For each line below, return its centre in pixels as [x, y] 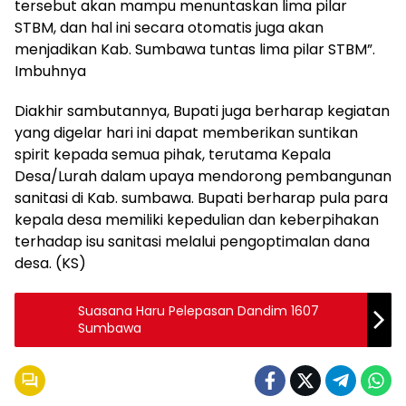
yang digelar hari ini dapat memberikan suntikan [186, 132]
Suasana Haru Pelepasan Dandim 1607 [198, 310]
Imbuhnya [50, 71]
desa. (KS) [50, 263]
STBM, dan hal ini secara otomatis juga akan [169, 27]
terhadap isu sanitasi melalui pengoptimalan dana [192, 241]
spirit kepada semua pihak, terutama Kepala [173, 154]
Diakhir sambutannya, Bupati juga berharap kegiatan [202, 111]
